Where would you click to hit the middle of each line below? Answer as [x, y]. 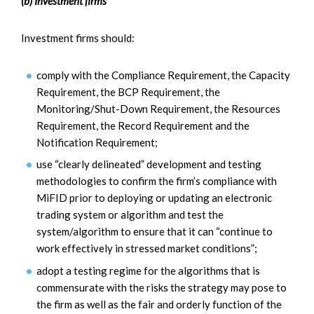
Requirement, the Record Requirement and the [143, 125]
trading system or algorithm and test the [130, 215]
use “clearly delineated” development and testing [149, 164]
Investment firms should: [78, 37]
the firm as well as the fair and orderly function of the [159, 304]
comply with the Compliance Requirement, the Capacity [163, 75]
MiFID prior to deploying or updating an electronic [154, 198]
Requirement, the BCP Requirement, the [128, 91]
